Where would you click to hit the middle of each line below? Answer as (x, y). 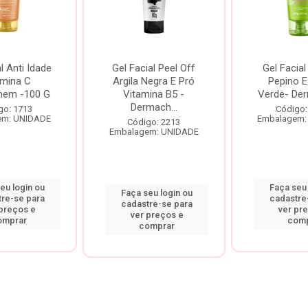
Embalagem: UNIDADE (154, 132)
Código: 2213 (154, 122)
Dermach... (154, 107)
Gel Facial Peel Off (154, 68)
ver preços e (157, 215)
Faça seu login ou (157, 193)
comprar (157, 226)
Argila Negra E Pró (154, 81)
